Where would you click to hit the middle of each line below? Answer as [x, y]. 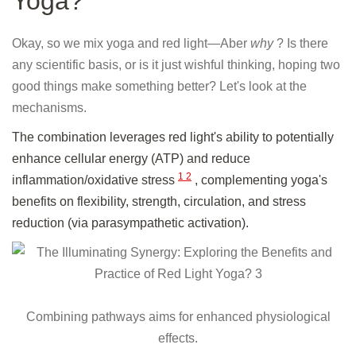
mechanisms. [49, 108]
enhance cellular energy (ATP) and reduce [131, 159]
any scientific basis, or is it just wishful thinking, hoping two [176, 65]
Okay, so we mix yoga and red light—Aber [131, 44]
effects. [178, 339]
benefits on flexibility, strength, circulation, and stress [159, 202]
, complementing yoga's [259, 180]
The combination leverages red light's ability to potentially [173, 137]
